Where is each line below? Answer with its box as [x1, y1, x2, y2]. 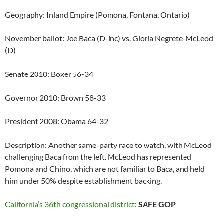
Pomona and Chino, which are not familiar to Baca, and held [5, 164, 205, 174]
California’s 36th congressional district [5, 199, 135, 209]
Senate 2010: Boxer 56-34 [5, 69, 93, 79]
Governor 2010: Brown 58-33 [5, 93, 106, 103]
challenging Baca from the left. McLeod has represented [5, 152, 191, 162]
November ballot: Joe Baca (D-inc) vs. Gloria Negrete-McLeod [5, 34, 213, 43]
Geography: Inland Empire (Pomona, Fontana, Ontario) [5, 10, 190, 20]
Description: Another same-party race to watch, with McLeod [5, 140, 212, 150]
